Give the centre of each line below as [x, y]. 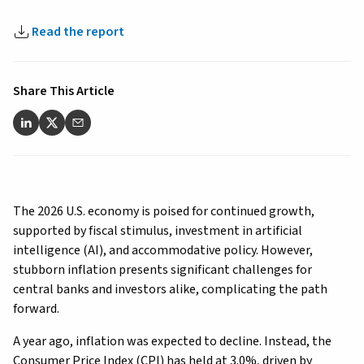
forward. [36, 308]
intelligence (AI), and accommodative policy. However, [163, 250]
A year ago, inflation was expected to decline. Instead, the [172, 341]
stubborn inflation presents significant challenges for [162, 269]
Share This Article [64, 91]
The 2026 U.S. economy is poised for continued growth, [164, 211]
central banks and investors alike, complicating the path [170, 289]
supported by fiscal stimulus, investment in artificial [158, 230]
